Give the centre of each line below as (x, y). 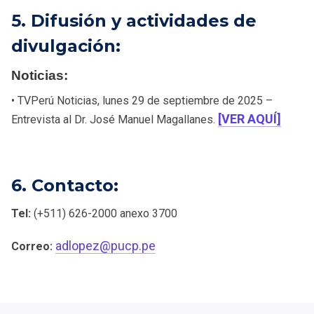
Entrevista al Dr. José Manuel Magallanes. (115, 119)
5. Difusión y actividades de (134, 20)
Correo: (33, 246)
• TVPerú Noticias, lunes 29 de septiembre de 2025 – (142, 100)
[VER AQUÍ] (250, 118)
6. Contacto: (65, 185)
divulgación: (66, 46)
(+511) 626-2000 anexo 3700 (104, 213)
